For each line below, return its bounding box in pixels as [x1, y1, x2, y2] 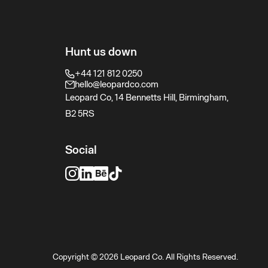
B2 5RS [65, 108, 95, 120]
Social [65, 143, 98, 157]
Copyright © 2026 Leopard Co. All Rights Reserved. [52, 252, 238, 262]
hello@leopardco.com [74, 79, 159, 90]
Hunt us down [65, 45, 138, 59]
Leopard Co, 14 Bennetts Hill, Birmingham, [65, 92, 229, 103]
